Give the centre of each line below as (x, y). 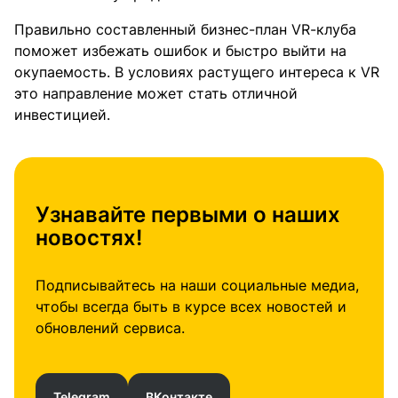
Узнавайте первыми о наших (188, 215)
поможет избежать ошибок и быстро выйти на (180, 51)
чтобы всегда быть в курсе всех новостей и (191, 307)
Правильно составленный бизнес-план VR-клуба (185, 30)
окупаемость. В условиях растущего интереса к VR (197, 72)
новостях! (89, 238)
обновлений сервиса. (110, 328)
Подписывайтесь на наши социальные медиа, (197, 286)
